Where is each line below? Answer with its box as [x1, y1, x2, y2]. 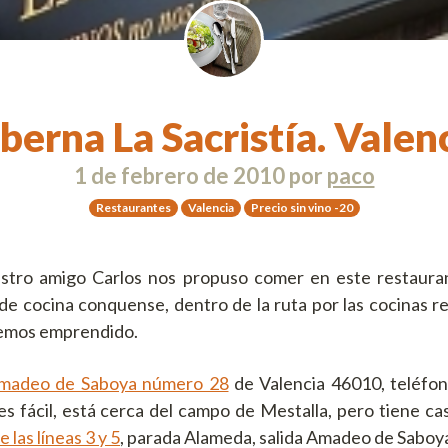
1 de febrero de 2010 [73, 162, 285, 190]
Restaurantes [95, 199, 171, 215]
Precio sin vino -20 [250, 199, 353, 215]
